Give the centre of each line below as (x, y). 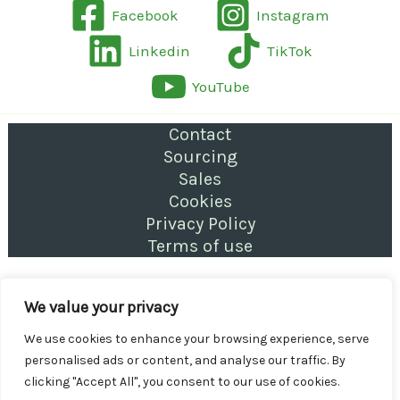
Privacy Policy (200, 224)
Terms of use (200, 246)
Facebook (146, 15)
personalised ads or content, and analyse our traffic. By (185, 360)
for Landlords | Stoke (200, 317)
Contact (200, 134)
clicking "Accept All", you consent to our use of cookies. (182, 382)
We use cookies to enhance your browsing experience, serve (196, 339)
